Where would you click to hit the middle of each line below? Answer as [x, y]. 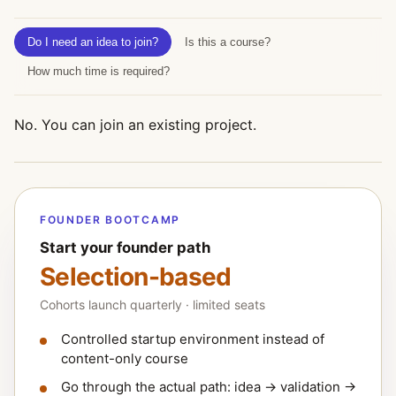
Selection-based [136, 277]
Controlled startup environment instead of [193, 339]
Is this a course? [228, 42]
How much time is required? [99, 71]
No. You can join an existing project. [135, 125]
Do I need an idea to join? [93, 42]
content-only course [125, 358]
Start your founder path [125, 247]
